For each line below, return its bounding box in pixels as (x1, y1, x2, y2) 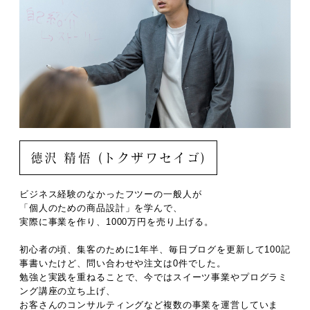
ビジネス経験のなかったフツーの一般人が (19, 188, 202, 199)
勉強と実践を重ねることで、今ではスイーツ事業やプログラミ (19, 271, 289, 282)
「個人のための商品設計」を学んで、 (19, 202, 183, 213)
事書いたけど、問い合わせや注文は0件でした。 (19, 257, 227, 268)
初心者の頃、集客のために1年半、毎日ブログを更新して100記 (19, 244, 291, 255)
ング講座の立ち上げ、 (19, 285, 116, 296)
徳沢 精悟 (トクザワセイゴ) (30, 151, 207, 164)
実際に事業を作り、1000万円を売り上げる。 (19, 216, 215, 227)
